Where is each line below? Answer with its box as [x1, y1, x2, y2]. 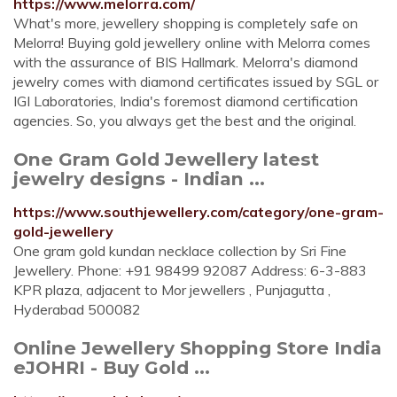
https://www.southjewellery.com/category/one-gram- [13, 203, 384, 221]
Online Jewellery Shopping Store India [13, 337, 382, 359]
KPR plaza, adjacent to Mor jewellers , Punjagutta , [13, 281, 331, 299]
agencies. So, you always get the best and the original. [13, 112, 356, 129]
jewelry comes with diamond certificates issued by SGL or [13, 73, 378, 90]
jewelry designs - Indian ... [13, 167, 265, 190]
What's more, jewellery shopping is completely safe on [13, 14, 358, 32]
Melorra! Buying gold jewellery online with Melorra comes [13, 34, 370, 51]
